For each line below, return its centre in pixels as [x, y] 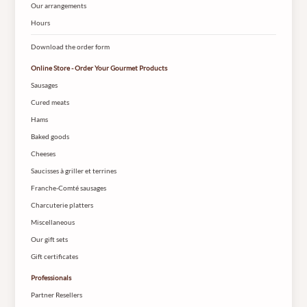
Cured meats [50, 102]
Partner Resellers [56, 295]
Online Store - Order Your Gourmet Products [99, 68]
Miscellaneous [52, 222]
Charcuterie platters [62, 205]
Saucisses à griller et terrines [73, 170]
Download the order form [70, 46]
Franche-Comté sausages [68, 187]
